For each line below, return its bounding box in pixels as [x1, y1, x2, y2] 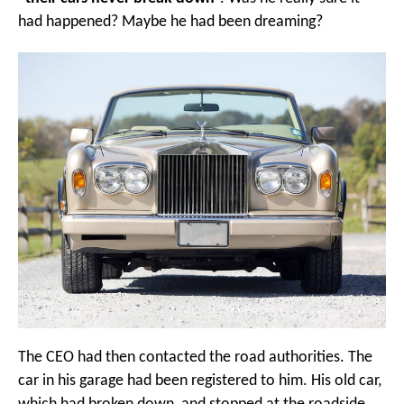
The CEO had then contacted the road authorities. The [18, 349, 372, 365]
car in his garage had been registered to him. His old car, [18, 372, 381, 389]
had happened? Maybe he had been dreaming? [18, 14, 323, 30]
